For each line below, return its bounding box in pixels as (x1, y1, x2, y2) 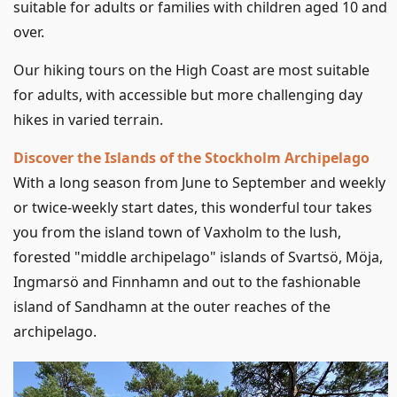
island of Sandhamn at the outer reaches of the (13, 296, 331, 316)
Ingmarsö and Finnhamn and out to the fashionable (13, 271, 361, 292)
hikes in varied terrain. (13, 109, 163, 129)
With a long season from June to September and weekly (13, 172, 385, 192)
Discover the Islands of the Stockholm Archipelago (13, 147, 370, 167)
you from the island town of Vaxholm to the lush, (13, 222, 341, 242)
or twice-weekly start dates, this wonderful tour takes (13, 197, 372, 217)
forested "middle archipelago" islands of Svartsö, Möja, (13, 246, 383, 267)
